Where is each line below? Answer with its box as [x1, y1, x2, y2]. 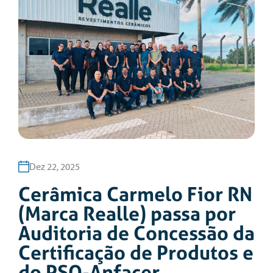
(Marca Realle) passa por [18, 200, 236, 227]
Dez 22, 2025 [29, 160, 80, 172]
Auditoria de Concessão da [18, 219, 255, 246]
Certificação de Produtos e [18, 239, 253, 266]
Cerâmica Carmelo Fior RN [18, 180, 252, 207]
